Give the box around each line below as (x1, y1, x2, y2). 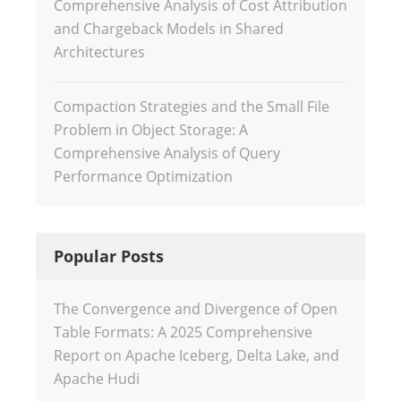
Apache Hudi (54, 369, 140, 388)
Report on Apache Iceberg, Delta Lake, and (54, 346, 339, 365)
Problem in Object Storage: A (54, 120, 248, 140)
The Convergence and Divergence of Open (54, 299, 337, 319)
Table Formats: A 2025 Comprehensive (54, 322, 312, 342)
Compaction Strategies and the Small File (54, 97, 329, 116)
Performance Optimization (54, 166, 233, 186)
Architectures (54, 42, 145, 62)
